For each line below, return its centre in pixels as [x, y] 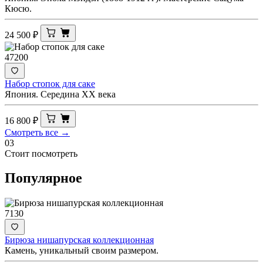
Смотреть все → [37, 132]
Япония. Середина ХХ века [60, 94]
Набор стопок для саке [50, 83]
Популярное [43, 178]
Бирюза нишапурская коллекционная [79, 240]
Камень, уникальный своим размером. [82, 251]
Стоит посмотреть [41, 153]
